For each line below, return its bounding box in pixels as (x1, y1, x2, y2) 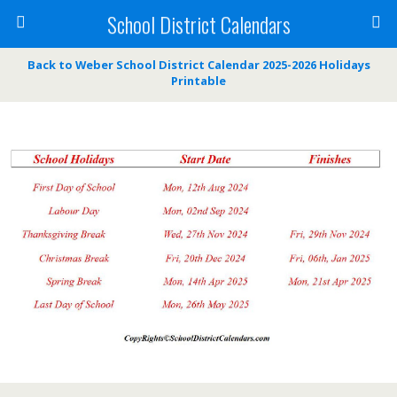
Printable (171, 73, 226, 89)
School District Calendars (106, 8, 291, 40)
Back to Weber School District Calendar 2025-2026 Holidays (27, 57, 370, 73)
